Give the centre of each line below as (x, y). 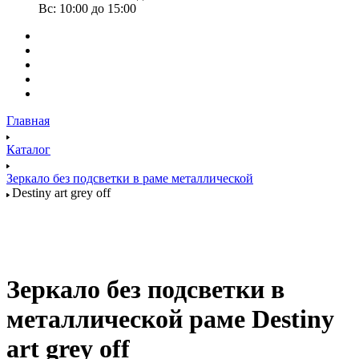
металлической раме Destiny (170, 319)
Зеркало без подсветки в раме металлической (130, 178)
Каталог (28, 149)
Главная (28, 120)
